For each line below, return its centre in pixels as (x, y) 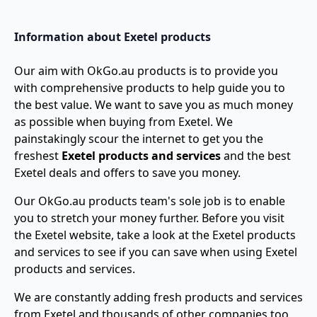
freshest (38, 156)
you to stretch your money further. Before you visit (149, 218)
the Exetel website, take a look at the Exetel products (155, 235)
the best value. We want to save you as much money (154, 105)
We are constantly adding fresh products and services (158, 297)
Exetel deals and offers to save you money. (127, 173)
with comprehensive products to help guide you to (150, 88)
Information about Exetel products (113, 37)
